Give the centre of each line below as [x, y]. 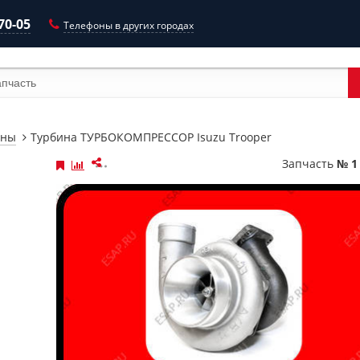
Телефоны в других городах [129, 25]
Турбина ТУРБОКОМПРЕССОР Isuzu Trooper [151, 137]
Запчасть [308, 164]
